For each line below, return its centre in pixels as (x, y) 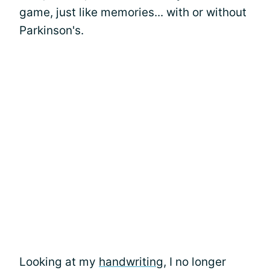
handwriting (131, 262)
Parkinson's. (52, 30)
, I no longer (195, 262)
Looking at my (59, 262)
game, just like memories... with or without (133, 12)
